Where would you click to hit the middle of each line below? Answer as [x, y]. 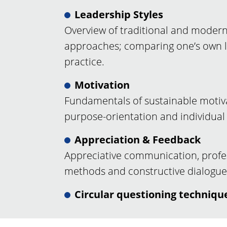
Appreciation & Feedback [138, 140]
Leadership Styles [119, 15]
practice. [84, 62]
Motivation [102, 85]
